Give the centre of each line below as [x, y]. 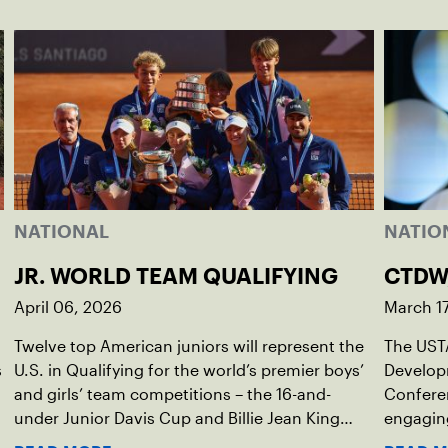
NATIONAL [61, 231]
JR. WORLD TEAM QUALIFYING [176, 276]
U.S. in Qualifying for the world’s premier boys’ [189, 370]
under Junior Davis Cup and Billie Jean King [177, 418]
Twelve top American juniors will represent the [189, 346]
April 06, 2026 [68, 307]
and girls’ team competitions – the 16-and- [172, 394]
